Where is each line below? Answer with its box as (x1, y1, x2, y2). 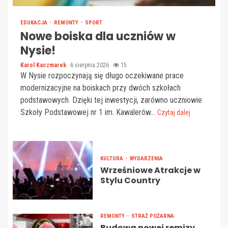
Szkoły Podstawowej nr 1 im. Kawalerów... (20, 107, 157, 117)
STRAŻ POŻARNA (131, 213, 174, 220)
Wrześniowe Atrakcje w (100, 164, 201, 177)
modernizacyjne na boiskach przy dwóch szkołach (20, 82, 181, 93)
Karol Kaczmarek (20, 61, 68, 69)
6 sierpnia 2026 (70, 61, 110, 69)
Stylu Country (100, 175, 160, 187)
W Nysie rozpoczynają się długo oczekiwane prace (20, 70, 184, 80)
